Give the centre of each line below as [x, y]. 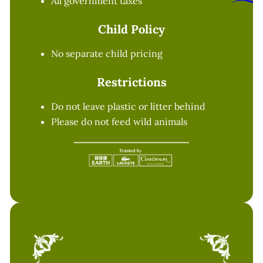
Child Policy [131, 29]
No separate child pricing [107, 54]
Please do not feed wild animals [119, 122]
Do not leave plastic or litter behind [129, 107]
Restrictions [131, 82]
